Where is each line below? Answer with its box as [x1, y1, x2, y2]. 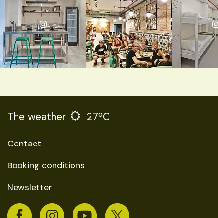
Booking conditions [7, 160, 85, 171]
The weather [7, 109, 66, 124]
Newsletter [7, 182, 52, 193]
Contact [7, 138, 41, 149]
